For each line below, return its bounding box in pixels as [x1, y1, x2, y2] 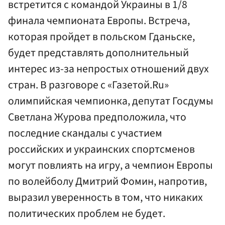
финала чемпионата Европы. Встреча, [8, 13, 190, 29]
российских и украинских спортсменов [8, 142, 195, 158]
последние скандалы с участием [8, 126, 162, 142]
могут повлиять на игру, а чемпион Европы [8, 158, 213, 174]
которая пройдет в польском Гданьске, [8, 29, 195, 45]
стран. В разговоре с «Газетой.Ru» [8, 77, 169, 93]
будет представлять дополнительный [8, 45, 189, 61]
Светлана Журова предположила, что [8, 109, 186, 126]
